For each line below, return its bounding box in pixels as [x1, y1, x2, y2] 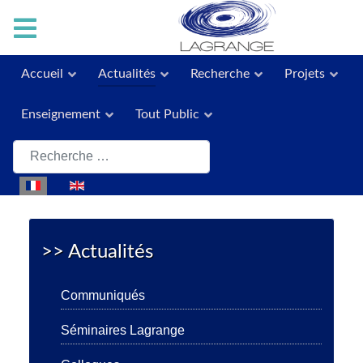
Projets [284, 67, 326, 81]
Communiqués [61, 288, 145, 303]
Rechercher [12, 139, 79, 154]
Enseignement [20, 108, 100, 122]
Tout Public [135, 108, 199, 122]
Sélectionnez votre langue [12, 178, 162, 193]
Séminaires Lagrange [61, 323, 185, 338]
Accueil [20, 67, 63, 81]
